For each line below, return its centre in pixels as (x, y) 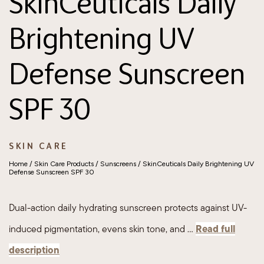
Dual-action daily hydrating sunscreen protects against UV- (128, 208)
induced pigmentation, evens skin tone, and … (102, 229)
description (34, 250)
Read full (215, 229)
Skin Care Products (64, 164)
